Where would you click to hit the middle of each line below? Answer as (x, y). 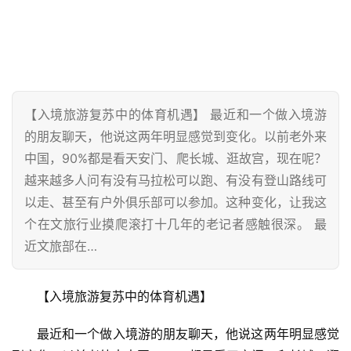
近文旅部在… (61, 246)
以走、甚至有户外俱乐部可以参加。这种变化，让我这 (175, 203)
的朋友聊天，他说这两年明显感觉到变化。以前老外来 (175, 137)
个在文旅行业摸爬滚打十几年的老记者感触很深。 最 (175, 224)
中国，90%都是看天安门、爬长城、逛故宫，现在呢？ (175, 159)
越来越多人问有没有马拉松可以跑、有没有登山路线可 (175, 181)
